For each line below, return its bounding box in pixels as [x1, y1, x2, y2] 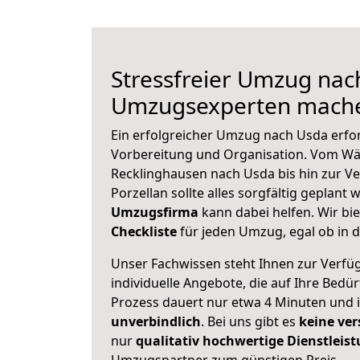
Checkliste [111, 223, 177, 240]
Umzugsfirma [111, 203, 198, 221]
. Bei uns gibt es [201, 313, 299, 330]
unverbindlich [111, 313, 201, 330]
